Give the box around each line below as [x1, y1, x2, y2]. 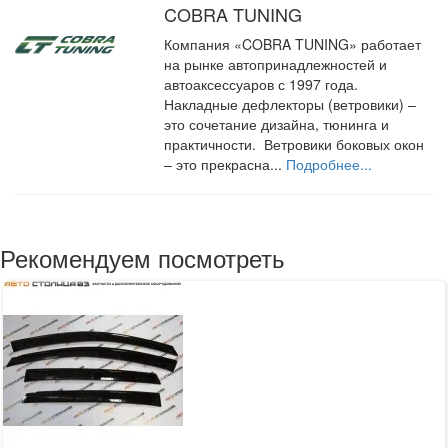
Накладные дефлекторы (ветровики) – [164, 93, 417, 114]
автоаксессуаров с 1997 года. [164, 73, 363, 94]
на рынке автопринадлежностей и [164, 53, 388, 74]
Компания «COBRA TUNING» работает [164, 33, 422, 54]
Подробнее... [286, 153, 373, 174]
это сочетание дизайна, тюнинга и [164, 113, 390, 134]
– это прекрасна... [164, 153, 287, 174]
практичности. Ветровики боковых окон [164, 133, 425, 154]
